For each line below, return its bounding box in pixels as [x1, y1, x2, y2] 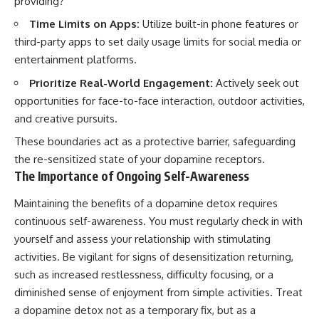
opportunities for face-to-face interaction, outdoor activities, [14, 93, 305, 108]
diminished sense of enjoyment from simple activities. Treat [14, 285, 303, 299]
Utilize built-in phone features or [140, 17, 298, 31]
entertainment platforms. [14, 53, 137, 67]
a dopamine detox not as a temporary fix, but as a [14, 303, 256, 317]
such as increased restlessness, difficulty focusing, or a [14, 267, 273, 281]
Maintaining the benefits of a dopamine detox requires [14, 196, 278, 210]
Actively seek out [213, 75, 299, 90]
